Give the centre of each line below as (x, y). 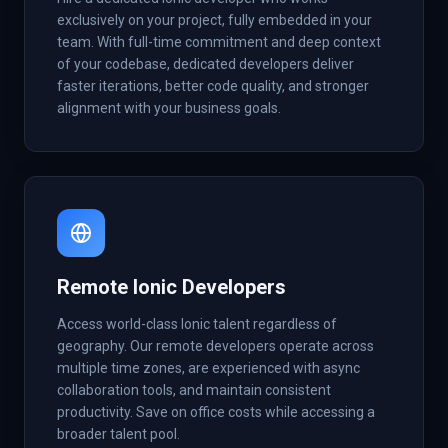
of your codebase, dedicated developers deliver (205, 64)
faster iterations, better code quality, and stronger (213, 86)
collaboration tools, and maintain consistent (194, 390)
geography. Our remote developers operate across (215, 346)
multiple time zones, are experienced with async (208, 368)
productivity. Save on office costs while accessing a (216, 412)
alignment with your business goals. (169, 108)
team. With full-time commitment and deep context (219, 42)
